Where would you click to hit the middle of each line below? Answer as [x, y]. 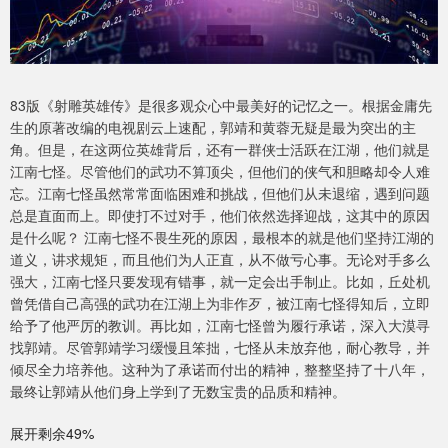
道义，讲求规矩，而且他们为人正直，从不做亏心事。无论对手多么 [220, 259]
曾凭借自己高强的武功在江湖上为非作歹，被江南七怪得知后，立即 [220, 303]
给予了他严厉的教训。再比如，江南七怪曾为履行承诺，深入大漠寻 [220, 325]
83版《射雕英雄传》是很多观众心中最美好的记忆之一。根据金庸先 [221, 105]
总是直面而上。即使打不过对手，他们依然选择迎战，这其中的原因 [220, 215]
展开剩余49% [52, 433]
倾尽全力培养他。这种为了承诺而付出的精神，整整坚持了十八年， [220, 369]
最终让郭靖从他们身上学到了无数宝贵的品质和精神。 [178, 391]
